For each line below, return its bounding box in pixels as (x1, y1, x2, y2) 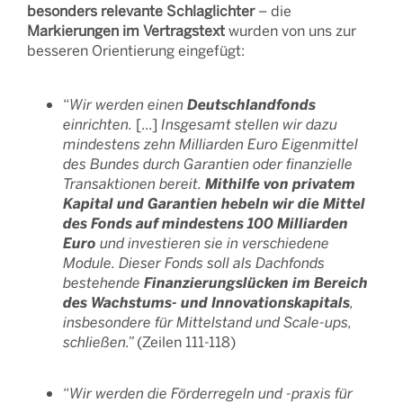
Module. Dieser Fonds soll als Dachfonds (63, 253, 325, 272)
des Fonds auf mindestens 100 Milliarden (63, 212, 348, 233)
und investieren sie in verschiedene (96, 233, 329, 252)
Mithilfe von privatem (205, 173, 355, 193)
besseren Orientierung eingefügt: (27, 40, 245, 59)
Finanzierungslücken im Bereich (144, 272, 368, 292)
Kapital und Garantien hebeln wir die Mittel (63, 193, 365, 213)
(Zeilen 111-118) (137, 332, 236, 351)
